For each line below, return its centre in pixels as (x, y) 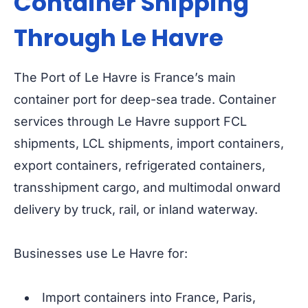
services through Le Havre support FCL (130, 122)
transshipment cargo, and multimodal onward (147, 188)
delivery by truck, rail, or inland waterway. (136, 210)
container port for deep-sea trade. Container (145, 100)
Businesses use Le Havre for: (101, 254)
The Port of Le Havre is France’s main (125, 78)
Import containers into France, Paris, (149, 298)
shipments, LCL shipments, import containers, (149, 144)
